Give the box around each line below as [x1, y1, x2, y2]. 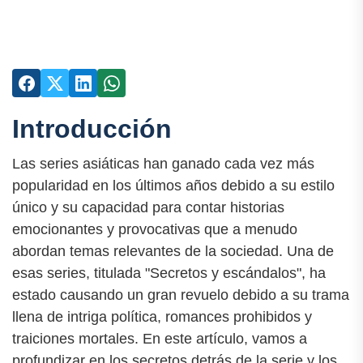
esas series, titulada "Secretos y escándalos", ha [12, 265, 326, 282]
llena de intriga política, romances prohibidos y [12, 309, 312, 326]
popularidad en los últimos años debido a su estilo [12, 177, 335, 194]
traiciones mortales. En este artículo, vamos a [12, 331, 307, 348]
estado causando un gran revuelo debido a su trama [12, 287, 349, 304]
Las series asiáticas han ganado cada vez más [12, 156, 314, 173]
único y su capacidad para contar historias [12, 199, 284, 216]
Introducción [12, 114, 172, 143]
